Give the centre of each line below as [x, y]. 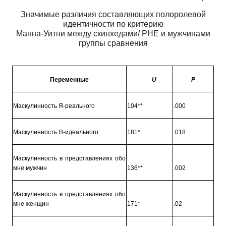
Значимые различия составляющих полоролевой [113, 14]
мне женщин [31, 204]
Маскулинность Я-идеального [55, 132]
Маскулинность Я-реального [54, 106]
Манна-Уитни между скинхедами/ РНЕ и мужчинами [113, 33]
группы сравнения [113, 43]
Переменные [69, 79]
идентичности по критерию [113, 24]
